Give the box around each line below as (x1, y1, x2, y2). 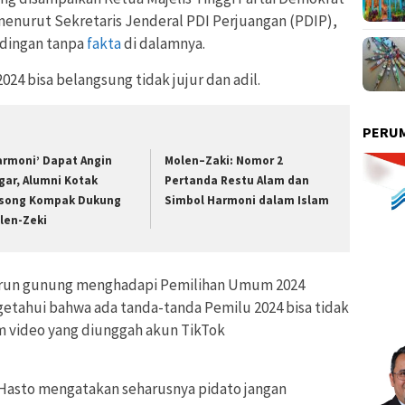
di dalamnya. (121, 33, 205, 53)
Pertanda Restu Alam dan (165, 172, 310, 188)
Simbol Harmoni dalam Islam (165, 192, 330, 208)
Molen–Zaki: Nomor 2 (165, 152, 284, 168)
